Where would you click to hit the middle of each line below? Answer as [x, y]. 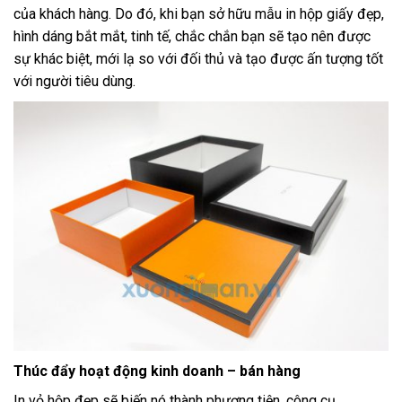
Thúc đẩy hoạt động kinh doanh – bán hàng [157, 371]
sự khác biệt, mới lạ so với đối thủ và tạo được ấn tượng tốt [198, 58]
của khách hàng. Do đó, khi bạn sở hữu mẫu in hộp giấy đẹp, [199, 13]
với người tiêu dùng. [74, 81]
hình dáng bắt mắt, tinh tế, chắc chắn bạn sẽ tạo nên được [192, 36]
